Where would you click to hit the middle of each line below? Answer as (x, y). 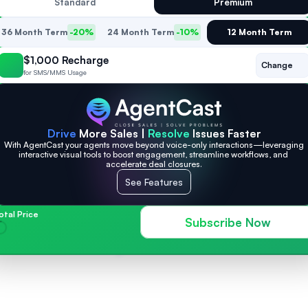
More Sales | (112, 133)
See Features (154, 182)
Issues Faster (225, 133)
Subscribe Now (228, 222)
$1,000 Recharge (66, 60)
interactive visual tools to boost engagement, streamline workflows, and (153, 154)
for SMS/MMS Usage (55, 72)
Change (277, 65)
